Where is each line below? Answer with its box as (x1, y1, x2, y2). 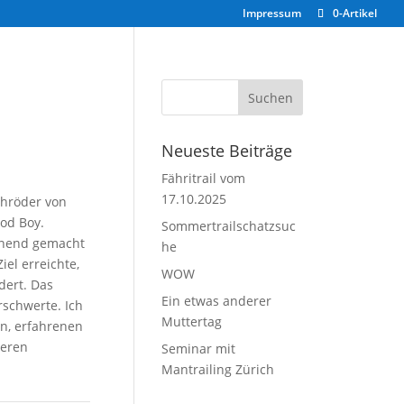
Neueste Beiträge (161, 140, 293, 161)
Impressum (243, 5, 301, 21)
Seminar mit (161, 340, 236, 357)
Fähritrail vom (161, 170, 246, 187)
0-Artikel (333, 5, 377, 21)
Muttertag (161, 313, 223, 330)
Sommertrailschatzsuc (161, 217, 297, 234)
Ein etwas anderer (161, 292, 272, 309)
